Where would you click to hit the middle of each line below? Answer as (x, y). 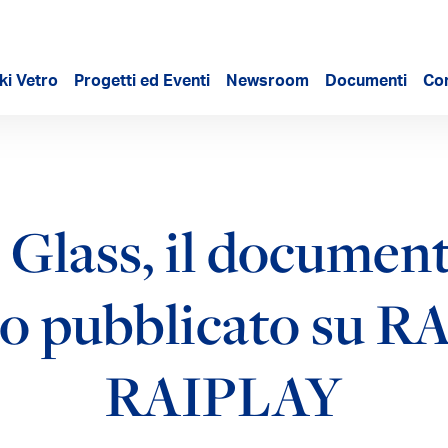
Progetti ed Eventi (142, 83)
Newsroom (267, 83)
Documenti (366, 83)
